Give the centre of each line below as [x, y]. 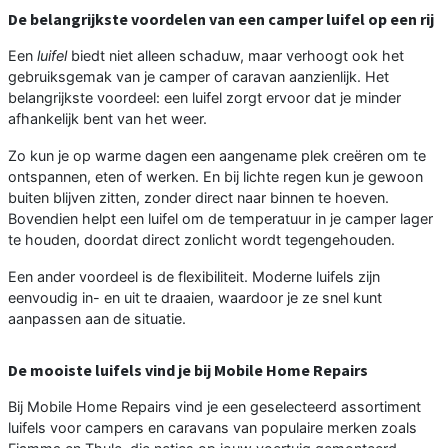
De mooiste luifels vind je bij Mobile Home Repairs [188, 369]
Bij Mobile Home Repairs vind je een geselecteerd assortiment [214, 406]
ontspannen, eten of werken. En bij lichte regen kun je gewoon [215, 176]
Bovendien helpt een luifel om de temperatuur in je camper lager [220, 218]
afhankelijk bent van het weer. [107, 118]
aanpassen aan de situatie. [97, 318]
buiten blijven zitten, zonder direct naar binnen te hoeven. [198, 197]
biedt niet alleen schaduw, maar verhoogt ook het [235, 55]
